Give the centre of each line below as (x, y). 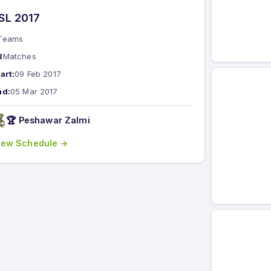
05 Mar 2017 (34, 91)
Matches (19, 56)
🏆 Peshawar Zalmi (48, 120)
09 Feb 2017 (38, 73)
